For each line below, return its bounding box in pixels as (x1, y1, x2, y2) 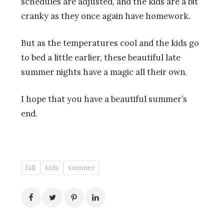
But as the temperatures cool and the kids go (21, 37, 199, 49)
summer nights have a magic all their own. (21, 66, 187, 78)
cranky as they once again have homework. (21, 10, 190, 22)
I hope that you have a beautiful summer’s (21, 93, 187, 105)
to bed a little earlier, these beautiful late (21, 52, 180, 63)
